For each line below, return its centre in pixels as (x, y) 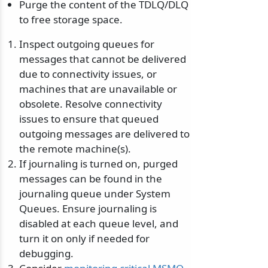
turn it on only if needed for (84, 239)
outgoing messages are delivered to (104, 134)
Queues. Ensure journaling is (88, 209)
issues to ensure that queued (89, 119)
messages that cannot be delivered (103, 59)
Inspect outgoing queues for (87, 44)
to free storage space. (71, 20)
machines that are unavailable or (98, 89)
